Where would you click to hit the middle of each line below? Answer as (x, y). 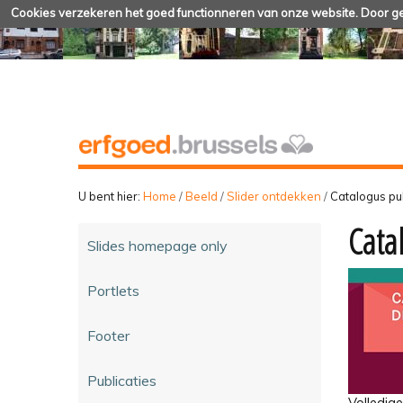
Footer (108, 335)
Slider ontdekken (274, 196)
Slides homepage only (157, 245)
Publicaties (122, 380)
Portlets (113, 290)
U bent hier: (109, 196)
